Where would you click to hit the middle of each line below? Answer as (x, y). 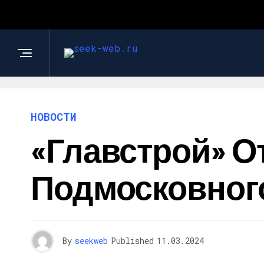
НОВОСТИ (54, 117)
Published (132, 241)
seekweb (91, 241)
